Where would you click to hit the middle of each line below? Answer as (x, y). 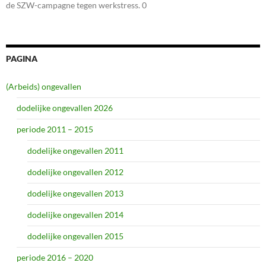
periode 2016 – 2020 (55, 257)
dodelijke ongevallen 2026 (65, 107)
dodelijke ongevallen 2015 (75, 236)
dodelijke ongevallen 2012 (75, 172)
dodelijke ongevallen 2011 (75, 150)
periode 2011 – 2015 (55, 129)
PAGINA (22, 58)
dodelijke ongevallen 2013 (75, 193)
